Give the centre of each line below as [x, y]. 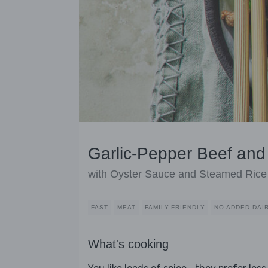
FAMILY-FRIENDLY [175, 208]
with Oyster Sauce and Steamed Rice [177, 174]
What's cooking [128, 244]
